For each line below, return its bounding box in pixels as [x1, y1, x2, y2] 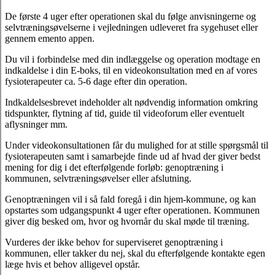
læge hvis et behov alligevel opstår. [5, 259, 142, 270]
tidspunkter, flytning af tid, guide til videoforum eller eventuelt [5, 108, 244, 119]
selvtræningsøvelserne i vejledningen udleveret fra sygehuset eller [5, 22, 258, 33]
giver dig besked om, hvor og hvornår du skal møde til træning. [5, 216, 249, 227]
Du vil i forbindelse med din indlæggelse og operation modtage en [5, 54, 260, 65]
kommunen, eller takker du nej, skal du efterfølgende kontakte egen [5, 248, 265, 259]
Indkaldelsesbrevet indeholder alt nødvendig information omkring [5, 97, 258, 108]
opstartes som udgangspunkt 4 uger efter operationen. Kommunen [5, 205, 260, 216]
